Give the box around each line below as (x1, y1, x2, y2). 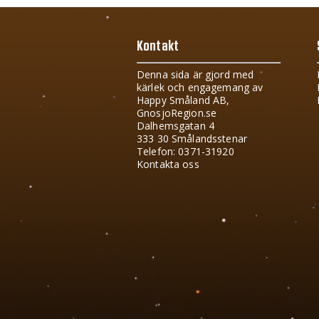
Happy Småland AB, (137, 93, 230, 107)
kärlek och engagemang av (137, 80, 263, 94)
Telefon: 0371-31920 (137, 145, 234, 158)
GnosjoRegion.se (137, 106, 217, 120)
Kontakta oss (137, 157, 199, 171)
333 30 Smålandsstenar (137, 132, 247, 145)
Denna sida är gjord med (137, 68, 254, 81)
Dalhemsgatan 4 (137, 119, 214, 132)
